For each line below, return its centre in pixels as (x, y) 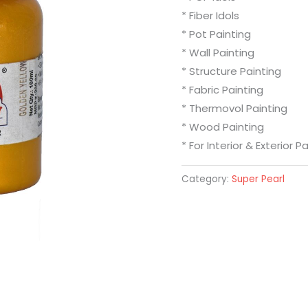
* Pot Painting (216, 34)
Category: (207, 179)
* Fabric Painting (222, 90)
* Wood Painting (223, 127)
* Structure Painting (231, 71)
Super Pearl (258, 179)
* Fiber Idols (210, 16)
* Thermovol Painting (234, 109)
